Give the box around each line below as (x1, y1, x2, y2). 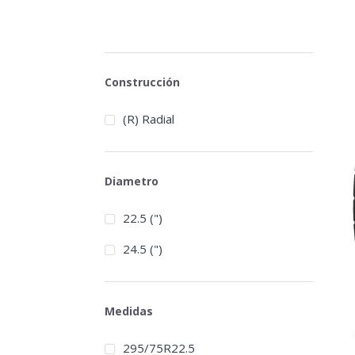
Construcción (105, 74, 180, 90)
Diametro (105, 173, 158, 189)
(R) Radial (122, 111, 174, 128)
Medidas (105, 303, 153, 319)
